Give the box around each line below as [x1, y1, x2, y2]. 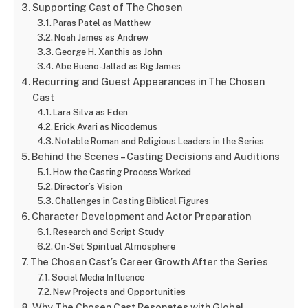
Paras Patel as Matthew [53, 18, 151, 29]
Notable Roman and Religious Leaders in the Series [55, 136, 265, 147]
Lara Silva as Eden [53, 107, 129, 118]
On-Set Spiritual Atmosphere [54, 241, 176, 252]
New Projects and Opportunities [53, 287, 186, 298]
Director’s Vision [54, 181, 123, 192]
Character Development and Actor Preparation [31, 210, 251, 223]
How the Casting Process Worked [53, 167, 192, 178]
